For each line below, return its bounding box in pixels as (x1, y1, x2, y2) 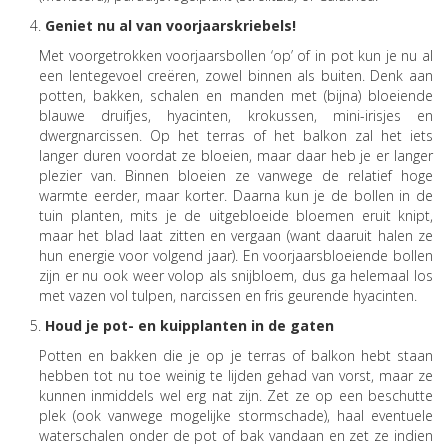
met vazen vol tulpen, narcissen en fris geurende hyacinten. (39, 285, 417, 305)
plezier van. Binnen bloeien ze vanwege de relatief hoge (39, 165, 433, 185)
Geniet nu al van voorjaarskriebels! (45, 15, 296, 35)
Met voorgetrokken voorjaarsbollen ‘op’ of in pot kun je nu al (39, 45, 433, 65)
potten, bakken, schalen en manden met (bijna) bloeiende (39, 85, 433, 105)
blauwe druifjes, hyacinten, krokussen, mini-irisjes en (39, 105, 433, 125)
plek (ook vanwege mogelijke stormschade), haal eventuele (39, 405, 433, 425)
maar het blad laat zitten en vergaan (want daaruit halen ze (39, 225, 433, 245)
